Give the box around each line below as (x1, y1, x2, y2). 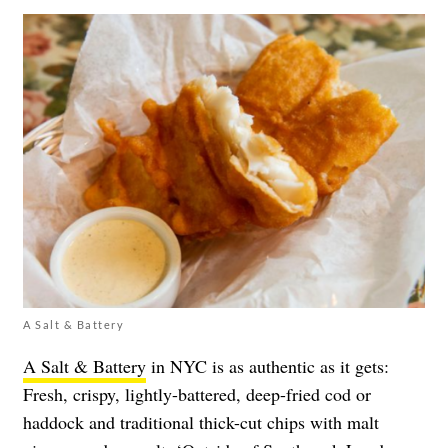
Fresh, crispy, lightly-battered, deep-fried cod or (23, 382, 371, 407)
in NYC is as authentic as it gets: (146, 354, 389, 379)
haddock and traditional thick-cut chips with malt (23, 410, 379, 435)
